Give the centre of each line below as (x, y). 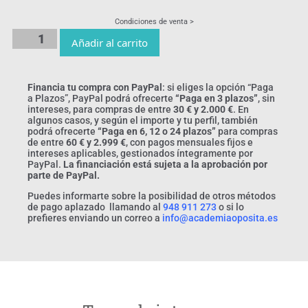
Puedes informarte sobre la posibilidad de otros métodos (152, 196)
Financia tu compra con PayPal (95, 87)
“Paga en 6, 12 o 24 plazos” (157, 131)
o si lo (231, 207)
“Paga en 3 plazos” (217, 98)
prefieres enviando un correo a (95, 218)
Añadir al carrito (110, 42)
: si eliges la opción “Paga (218, 87)
